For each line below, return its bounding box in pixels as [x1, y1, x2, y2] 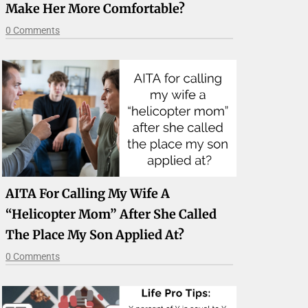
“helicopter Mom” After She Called [5, 206, 217, 223]
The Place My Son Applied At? [5, 227, 185, 243]
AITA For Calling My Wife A [5, 186, 170, 202]
